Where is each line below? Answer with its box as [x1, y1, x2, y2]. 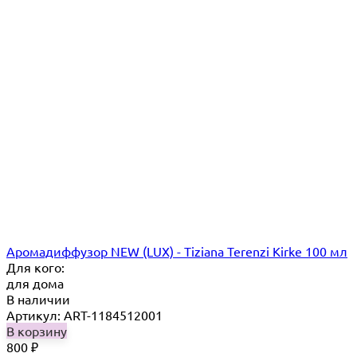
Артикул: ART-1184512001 [6, 307, 163, 324]
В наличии [6, 291, 70, 308]
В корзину [6, 323, 67, 339]
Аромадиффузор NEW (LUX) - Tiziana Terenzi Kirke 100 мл [6, 243, 347, 260]
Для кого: [6, 259, 65, 276]
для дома [6, 275, 64, 292]
